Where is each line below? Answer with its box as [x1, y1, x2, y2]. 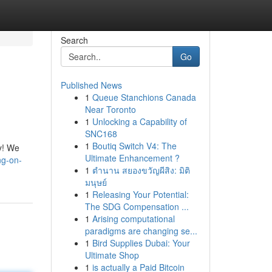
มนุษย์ [84, 176, 107, 188]
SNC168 [84, 127, 117, 140]
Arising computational [92, 212, 175, 225]
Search [60, 34, 88, 46]
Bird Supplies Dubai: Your [92, 237, 190, 249]
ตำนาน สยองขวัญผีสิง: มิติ [92, 164, 190, 176]
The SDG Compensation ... [84, 200, 189, 212]
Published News [60, 79, 122, 91]
